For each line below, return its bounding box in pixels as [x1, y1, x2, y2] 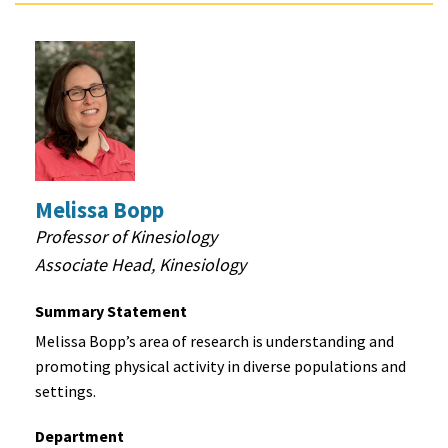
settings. [35, 381, 96, 402]
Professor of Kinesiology [35, 225, 217, 249]
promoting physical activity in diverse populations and [35, 356, 406, 377]
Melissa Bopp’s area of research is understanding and [35, 331, 394, 352]
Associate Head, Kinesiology [35, 253, 246, 277]
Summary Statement [35, 301, 187, 322]
